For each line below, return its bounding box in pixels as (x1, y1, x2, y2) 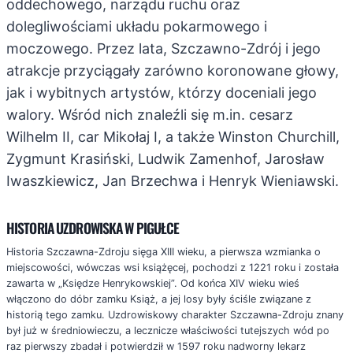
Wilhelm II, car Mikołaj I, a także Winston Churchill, (6, 128, 340, 145)
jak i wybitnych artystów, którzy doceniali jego (6, 84, 317, 101)
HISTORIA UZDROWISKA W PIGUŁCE (6, 217, 180, 238)
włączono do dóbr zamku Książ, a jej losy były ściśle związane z (6, 293, 311, 306)
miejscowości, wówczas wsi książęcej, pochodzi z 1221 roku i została (6, 262, 339, 274)
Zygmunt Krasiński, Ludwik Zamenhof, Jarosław (6, 150, 325, 167)
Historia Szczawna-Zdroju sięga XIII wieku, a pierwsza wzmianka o (6, 246, 321, 258)
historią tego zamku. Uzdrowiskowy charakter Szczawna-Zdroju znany (6, 309, 344, 321)
